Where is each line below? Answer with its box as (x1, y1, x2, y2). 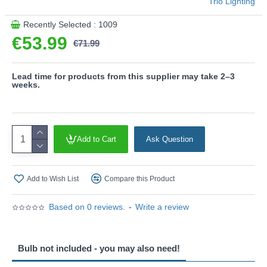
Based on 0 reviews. (49, 202, 125, 212)
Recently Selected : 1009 (23, 20, 117, 29)
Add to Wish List (27, 174, 79, 183)
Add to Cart (77, 135, 116, 144)
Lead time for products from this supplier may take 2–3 (12, 72, 235, 81)
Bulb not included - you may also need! (18, 243, 180, 253)
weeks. (12, 80, 40, 89)
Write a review (135, 202, 189, 212)
